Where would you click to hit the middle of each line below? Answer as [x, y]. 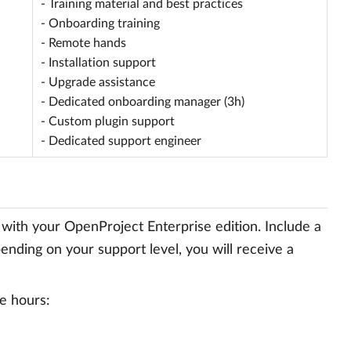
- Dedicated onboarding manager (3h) [143, 102]
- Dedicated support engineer [121, 141]
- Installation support [98, 63]
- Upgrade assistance [98, 82]
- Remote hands [83, 43]
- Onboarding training [100, 24]
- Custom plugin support [108, 121]
